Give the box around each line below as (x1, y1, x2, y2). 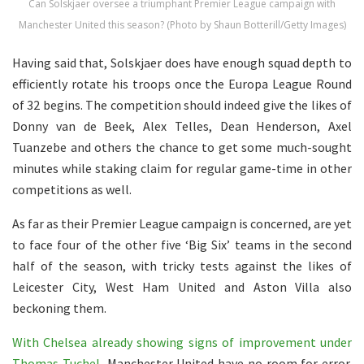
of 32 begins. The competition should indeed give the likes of (12, 97, 352, 114)
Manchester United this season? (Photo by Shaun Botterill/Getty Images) (18, 18, 346, 32)
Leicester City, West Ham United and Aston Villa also (12, 279, 352, 296)
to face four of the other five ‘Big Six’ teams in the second (12, 236, 352, 253)
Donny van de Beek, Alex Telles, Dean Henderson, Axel (12, 118, 352, 135)
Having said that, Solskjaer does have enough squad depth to (12, 54, 352, 71)
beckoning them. (12, 300, 106, 317)
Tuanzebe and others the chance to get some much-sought (12, 139, 352, 156)
